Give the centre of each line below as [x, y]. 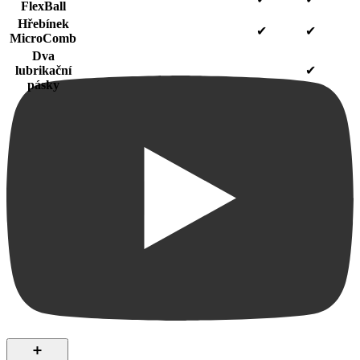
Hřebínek [43, 24]
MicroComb [43, 39]
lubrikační [43, 71]
